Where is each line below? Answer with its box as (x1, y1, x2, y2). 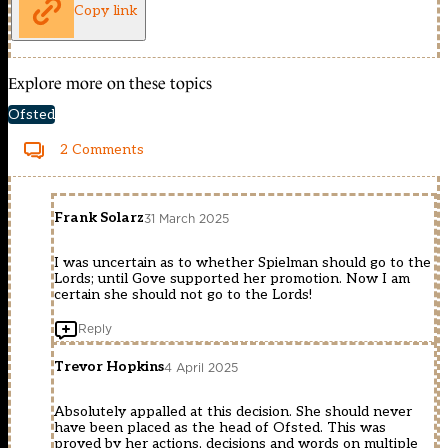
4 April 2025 (164, 358, 238, 376)
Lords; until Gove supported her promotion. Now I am (54, 270, 410, 288)
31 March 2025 (144, 209, 229, 227)
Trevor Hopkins (54, 358, 164, 376)
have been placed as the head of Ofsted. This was (54, 419, 386, 437)
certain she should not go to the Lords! (54, 286, 312, 304)
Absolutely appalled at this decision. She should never (54, 403, 412, 421)
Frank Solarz (54, 209, 144, 227)
